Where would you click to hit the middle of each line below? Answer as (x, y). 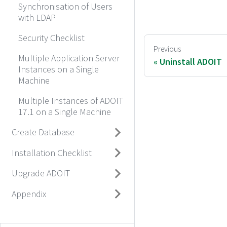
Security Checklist (51, 37)
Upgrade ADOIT (41, 173)
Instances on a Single (59, 69)
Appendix (29, 194)
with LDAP (37, 17)
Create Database (43, 132)
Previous (167, 49)
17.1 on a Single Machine (65, 111)
